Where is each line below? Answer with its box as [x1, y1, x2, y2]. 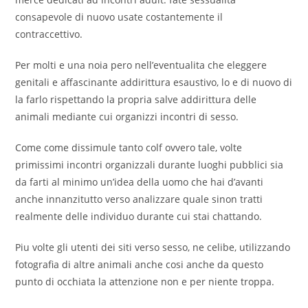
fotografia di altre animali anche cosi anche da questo [15, 258, 264, 271]
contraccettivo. [15, 27, 83, 41]
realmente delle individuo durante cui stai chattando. [15, 210, 263, 223]
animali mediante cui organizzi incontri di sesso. [15, 110, 239, 123]
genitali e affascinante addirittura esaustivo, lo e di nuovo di [15, 76, 293, 89]
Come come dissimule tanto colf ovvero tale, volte [15, 141, 243, 154]
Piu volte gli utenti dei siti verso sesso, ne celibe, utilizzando [15, 241, 291, 254]
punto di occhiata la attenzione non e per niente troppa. [15, 275, 275, 288]
